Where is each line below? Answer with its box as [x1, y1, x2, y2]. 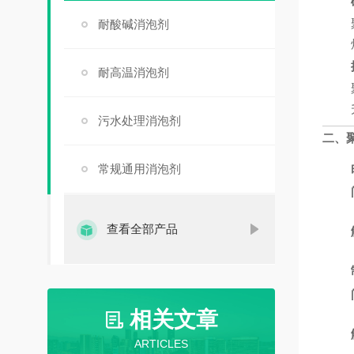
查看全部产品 [106, 222, 178, 235]
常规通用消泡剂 [97, 162, 181, 175]
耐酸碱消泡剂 [97, 17, 169, 31]
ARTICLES [134, 337, 188, 350]
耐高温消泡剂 [97, 66, 169, 79]
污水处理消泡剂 [97, 114, 181, 127]
